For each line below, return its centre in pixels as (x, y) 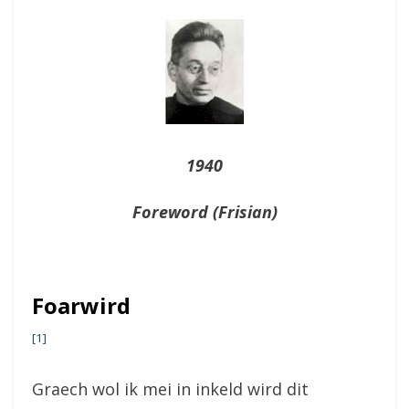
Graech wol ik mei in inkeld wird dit (170, 389)
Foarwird (81, 305)
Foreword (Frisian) (204, 212)
